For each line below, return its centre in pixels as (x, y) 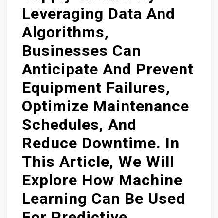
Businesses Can (82, 51)
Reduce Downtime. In (101, 143)
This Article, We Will (98, 162)
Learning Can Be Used (104, 199)
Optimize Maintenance (106, 106)
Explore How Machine (102, 180)
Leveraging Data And (99, 14)
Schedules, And (79, 125)
